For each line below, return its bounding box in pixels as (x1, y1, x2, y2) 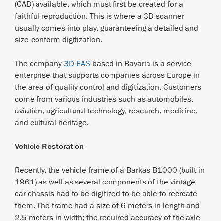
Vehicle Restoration (15, 142, 84, 152)
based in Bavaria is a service (90, 59, 191, 69)
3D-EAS (64, 59, 90, 69)
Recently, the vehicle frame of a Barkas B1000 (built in (15, 165, 205, 176)
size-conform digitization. (15, 35, 102, 45)
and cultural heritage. (15, 118, 89, 128)
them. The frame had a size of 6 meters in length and (15, 201, 200, 211)
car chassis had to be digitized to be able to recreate (15, 189, 197, 199)
